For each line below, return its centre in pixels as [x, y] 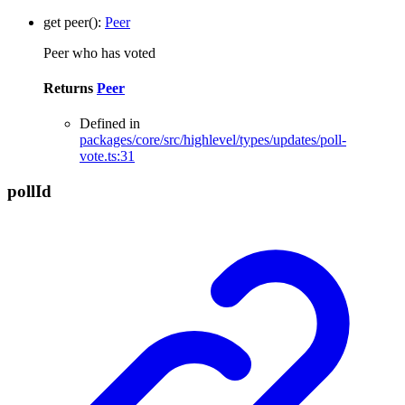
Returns [70, 89]
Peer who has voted [99, 52]
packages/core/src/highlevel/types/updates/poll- [213, 140]
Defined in [110, 124]
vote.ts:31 [107, 156]
